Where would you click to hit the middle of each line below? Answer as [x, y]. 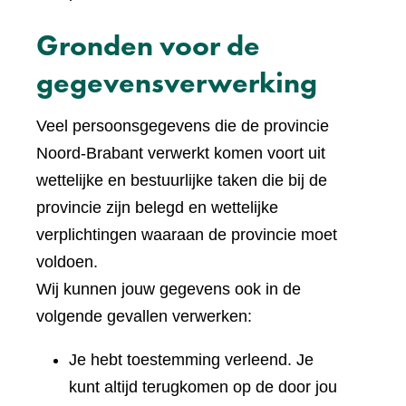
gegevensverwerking [177, 83]
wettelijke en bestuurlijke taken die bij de [182, 181]
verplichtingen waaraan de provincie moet [187, 235]
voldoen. [67, 262]
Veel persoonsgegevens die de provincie [183, 126]
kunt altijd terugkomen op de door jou [203, 387]
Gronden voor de [148, 46]
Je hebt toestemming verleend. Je [191, 360]
